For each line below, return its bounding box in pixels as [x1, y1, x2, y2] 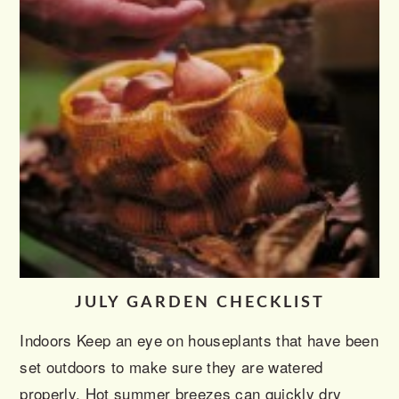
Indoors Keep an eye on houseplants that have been [20, 329, 379, 352]
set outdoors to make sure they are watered [20, 355, 323, 379]
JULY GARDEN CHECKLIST [74, 295, 325, 312]
